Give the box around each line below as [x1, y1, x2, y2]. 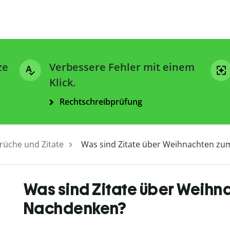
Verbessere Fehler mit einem [49, 60, 195, 74]
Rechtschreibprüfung [60, 96, 142, 108]
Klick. [49, 75, 75, 90]
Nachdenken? [23, 199, 126, 219]
